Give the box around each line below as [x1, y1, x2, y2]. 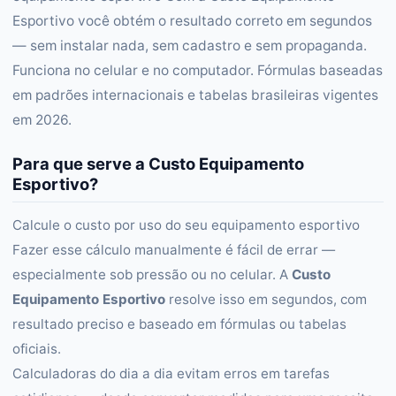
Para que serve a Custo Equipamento [12, 154, 304, 173]
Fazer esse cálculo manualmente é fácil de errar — [12, 241, 335, 258]
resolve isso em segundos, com [165, 291, 367, 308]
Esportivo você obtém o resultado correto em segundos [12, 12, 372, 29]
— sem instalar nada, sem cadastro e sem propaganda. [12, 37, 367, 54]
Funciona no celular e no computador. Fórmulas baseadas [12, 62, 383, 79]
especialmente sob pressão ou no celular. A [12, 266, 292, 283]
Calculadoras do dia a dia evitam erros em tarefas [12, 365, 330, 382]
